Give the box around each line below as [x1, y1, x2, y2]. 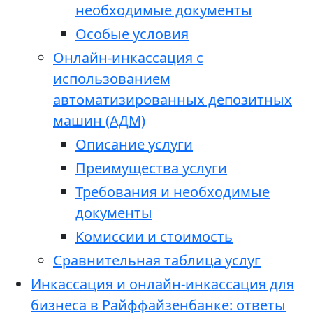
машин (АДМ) [53, 111, 145, 131]
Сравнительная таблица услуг [53, 251, 261, 270]
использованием [53, 69, 170, 89]
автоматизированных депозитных [53, 90, 292, 110]
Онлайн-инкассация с [53, 48, 203, 68]
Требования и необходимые [75, 182, 270, 202]
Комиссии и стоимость [75, 227, 233, 247]
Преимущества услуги [75, 159, 227, 178]
